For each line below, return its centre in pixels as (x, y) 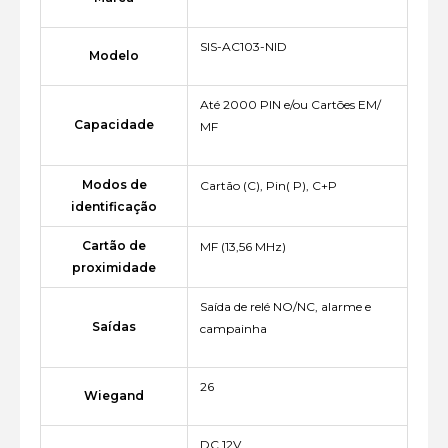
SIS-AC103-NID (243, 47)
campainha (233, 329)
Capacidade (114, 125)
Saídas (114, 327)
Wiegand (114, 396)
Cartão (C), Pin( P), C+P (268, 186)
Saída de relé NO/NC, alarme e (285, 307)
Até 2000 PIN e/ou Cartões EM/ (290, 105)
